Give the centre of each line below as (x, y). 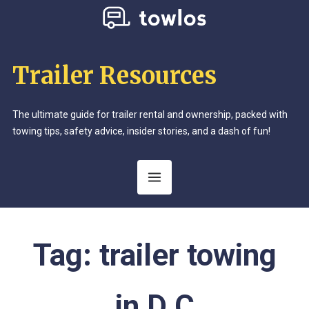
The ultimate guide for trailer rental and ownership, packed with (150, 115)
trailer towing (188, 255)
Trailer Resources (114, 76)
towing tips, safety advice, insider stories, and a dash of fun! (141, 131)
